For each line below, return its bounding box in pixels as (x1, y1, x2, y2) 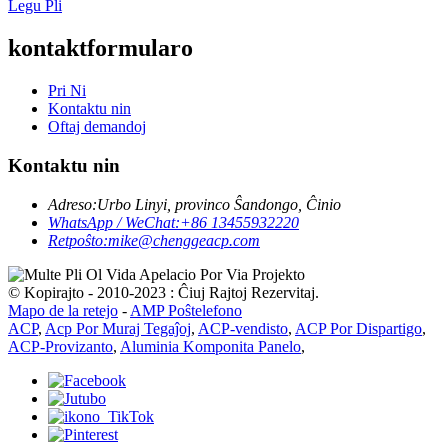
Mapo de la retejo (8, 301, 118, 319)
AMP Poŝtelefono (130, 301, 242, 319)
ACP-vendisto (198, 319, 288, 337)
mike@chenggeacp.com (108, 231, 260, 249)
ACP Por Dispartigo (295, 319, 422, 337)
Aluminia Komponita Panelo (120, 337, 301, 355)
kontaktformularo (8, 35, 193, 62)
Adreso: (48, 195, 97, 213)
